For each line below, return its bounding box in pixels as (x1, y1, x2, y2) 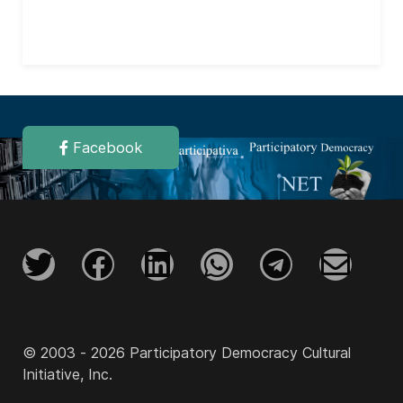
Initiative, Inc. (22, 365, 112, 383)
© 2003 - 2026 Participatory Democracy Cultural (22, 344, 351, 362)
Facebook (68, 139, 142, 157)
